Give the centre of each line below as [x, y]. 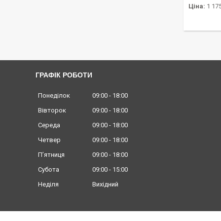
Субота [49, 170]
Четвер [49, 140]
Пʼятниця [51, 155]
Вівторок [52, 110]
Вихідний [105, 184]
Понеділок [54, 96]
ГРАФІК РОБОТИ [64, 75]
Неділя [48, 184]
